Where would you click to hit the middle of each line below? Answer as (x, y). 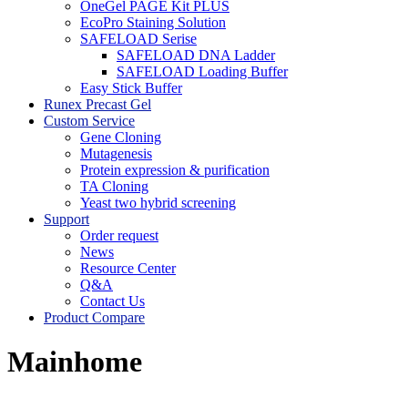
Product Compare (94, 317)
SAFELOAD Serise (138, 39)
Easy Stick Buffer (131, 88)
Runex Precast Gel (97, 104)
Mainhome (75, 362)
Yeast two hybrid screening (158, 203)
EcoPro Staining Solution (153, 22)
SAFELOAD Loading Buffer (202, 71)
